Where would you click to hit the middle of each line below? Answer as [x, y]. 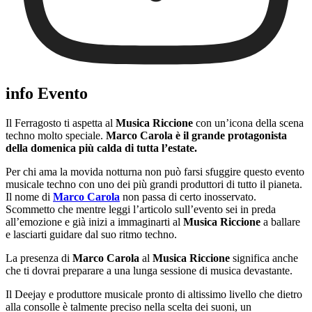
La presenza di [39, 258]
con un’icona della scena [248, 123]
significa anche [264, 258]
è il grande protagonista [230, 135]
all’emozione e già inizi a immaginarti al [94, 221]
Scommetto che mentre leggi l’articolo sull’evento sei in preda [141, 209]
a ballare [280, 221]
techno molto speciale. [56, 135]
